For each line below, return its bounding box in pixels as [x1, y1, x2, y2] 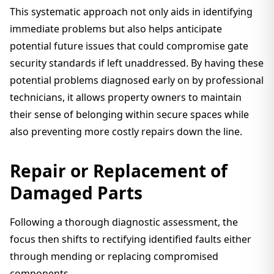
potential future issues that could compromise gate [10, 39, 248, 53]
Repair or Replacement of [10, 159, 228, 182]
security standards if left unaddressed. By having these [10, 56, 264, 70]
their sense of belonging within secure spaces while [10, 108, 249, 121]
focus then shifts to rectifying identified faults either [10, 232, 251, 246]
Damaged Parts [10, 181, 143, 204]
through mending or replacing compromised [10, 250, 218, 263]
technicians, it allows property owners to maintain [10, 91, 242, 104]
